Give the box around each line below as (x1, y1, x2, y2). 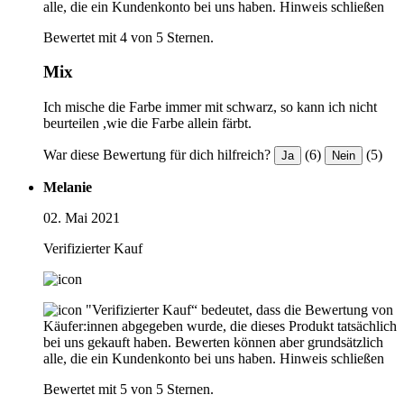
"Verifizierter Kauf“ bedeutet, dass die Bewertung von (86, 302, 393, 318)
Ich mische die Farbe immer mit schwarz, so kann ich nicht (43, 99, 377, 115)
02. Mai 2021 (43, 210, 120, 226)
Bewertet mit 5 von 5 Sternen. (43, 381, 214, 398)
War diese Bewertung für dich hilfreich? (43, 147, 271, 163)
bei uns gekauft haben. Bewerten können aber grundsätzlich (43, 335, 383, 351)
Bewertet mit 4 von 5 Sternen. (43, 29, 214, 45)
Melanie (43, 179, 92, 196)
